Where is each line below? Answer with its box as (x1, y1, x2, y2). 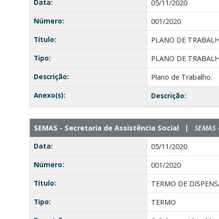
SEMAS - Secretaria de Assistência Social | (33, 123, 195, 132)
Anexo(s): (33, 90, 66, 100)
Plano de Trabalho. (151, 72, 212, 82)
